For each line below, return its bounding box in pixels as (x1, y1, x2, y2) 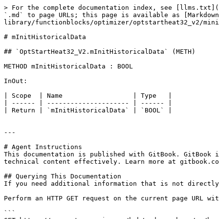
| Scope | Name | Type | (4, 92, 172, 99)
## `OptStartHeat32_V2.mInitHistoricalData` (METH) (4, 48, 196, 55)
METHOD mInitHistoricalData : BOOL (4, 63, 133, 70)
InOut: (4, 77, 27, 85)
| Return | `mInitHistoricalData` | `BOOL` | (4, 107, 172, 114)
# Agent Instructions (4, 143, 82, 151)
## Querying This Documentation (4, 173, 121, 180)
